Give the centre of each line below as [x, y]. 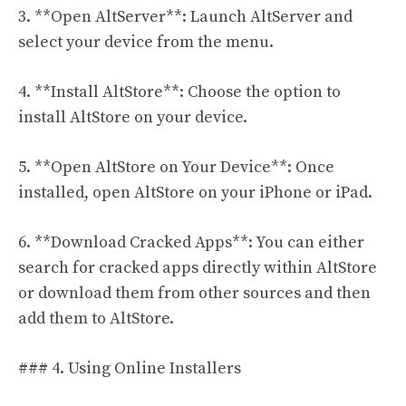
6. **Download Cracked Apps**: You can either [191, 243]
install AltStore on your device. [133, 118]
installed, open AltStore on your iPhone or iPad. [195, 193]
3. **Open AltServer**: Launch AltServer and [185, 17]
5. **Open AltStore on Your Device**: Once [176, 168]
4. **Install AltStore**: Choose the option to [179, 92]
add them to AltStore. [96, 319]
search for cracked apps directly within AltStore [198, 268]
